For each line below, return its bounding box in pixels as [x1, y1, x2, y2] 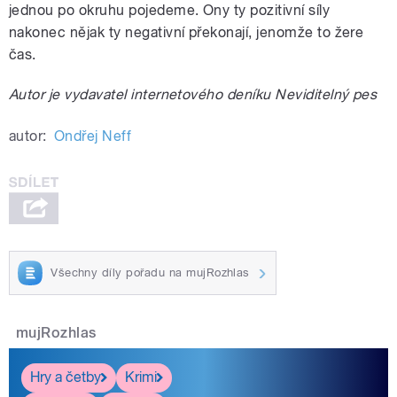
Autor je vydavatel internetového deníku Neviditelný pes [9, 86, 378, 104]
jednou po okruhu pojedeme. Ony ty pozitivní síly [9, 2, 331, 19]
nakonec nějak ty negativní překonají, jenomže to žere [9, 24, 364, 42]
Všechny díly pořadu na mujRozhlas [51, 265, 250, 279]
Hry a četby [30, 369, 101, 386]
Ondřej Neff [53, 128, 132, 145]
